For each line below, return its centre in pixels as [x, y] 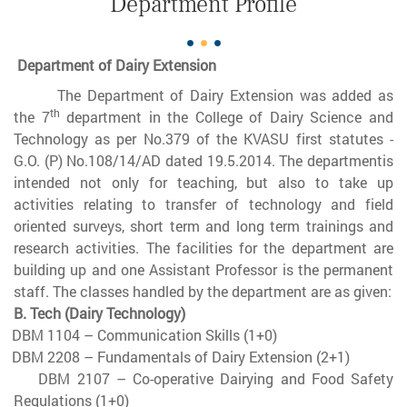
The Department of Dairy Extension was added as [225, 94]
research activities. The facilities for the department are [203, 247]
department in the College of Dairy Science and [227, 116]
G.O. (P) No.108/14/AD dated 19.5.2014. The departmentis [203, 160]
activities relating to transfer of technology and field [203, 203]
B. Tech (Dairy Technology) [99, 313]
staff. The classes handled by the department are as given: [203, 291]
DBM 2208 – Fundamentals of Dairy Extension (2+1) [181, 356]
